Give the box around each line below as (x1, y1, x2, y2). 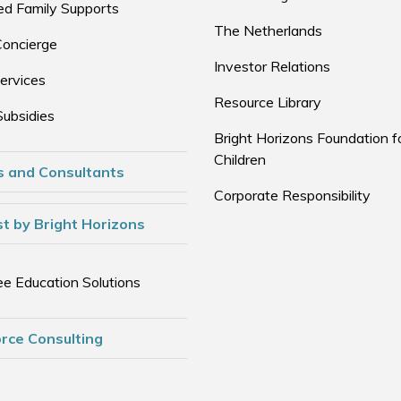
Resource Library (214, 93, 321, 111)
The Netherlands (214, 21, 322, 39)
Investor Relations (214, 57, 330, 75)
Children (214, 150, 266, 168)
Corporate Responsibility (214, 186, 371, 204)
